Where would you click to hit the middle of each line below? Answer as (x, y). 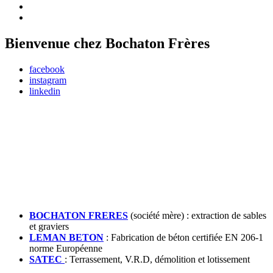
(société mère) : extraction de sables (197, 215)
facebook (47, 69)
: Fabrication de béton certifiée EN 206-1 (183, 237)
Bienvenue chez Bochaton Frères (107, 43)
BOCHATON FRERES (79, 215)
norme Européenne (66, 248)
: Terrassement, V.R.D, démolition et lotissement (157, 259)
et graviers (49, 226)
